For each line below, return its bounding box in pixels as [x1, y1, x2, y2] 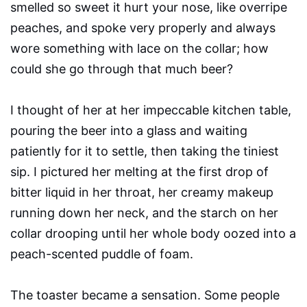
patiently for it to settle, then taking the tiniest [10, 144, 279, 159]
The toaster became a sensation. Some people [10, 288, 280, 303]
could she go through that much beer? [10, 62, 240, 77]
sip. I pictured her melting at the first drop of [10, 164, 269, 180]
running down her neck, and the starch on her [10, 206, 278, 221]
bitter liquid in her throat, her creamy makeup [10, 185, 273, 200]
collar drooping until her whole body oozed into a [10, 226, 296, 241]
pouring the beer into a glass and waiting [10, 123, 247, 138]
